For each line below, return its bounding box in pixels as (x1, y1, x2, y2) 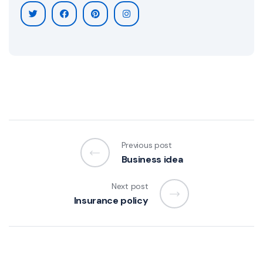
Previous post (121, 139, 172, 150)
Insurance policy (73, 194, 149, 207)
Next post (111, 180, 149, 191)
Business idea (121, 153, 183, 166)
